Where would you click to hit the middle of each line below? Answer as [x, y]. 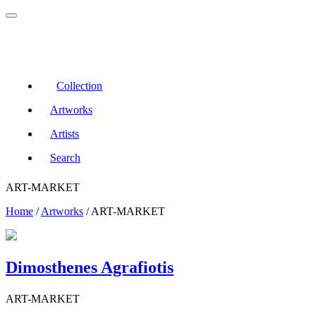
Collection [80, 86]
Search [65, 158]
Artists [65, 134]
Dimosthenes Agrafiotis [90, 268]
